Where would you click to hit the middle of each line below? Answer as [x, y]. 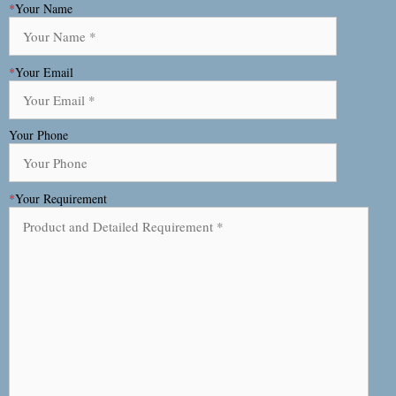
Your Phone [38, 135]
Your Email [44, 72]
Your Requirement [61, 198]
